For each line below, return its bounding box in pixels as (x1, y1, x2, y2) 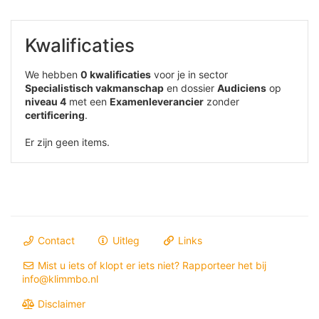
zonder (204, 95, 239, 108)
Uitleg (110, 234, 140, 247)
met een (66, 95, 110, 108)
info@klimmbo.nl (22, 273, 98, 286)
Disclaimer (34, 298, 85, 310)
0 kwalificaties (80, 68, 151, 81)
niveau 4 (25, 95, 66, 108)
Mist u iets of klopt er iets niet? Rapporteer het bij (34, 259, 266, 272)
